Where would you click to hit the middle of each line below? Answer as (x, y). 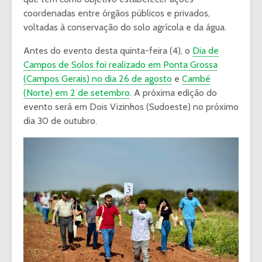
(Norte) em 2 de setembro (77, 93)
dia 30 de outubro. (60, 121)
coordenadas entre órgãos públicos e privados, (117, 13)
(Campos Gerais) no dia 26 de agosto (98, 79)
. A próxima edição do (173, 93)
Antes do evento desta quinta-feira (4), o (108, 51)
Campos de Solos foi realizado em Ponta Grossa (120, 65)
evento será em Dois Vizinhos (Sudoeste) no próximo (131, 107)
